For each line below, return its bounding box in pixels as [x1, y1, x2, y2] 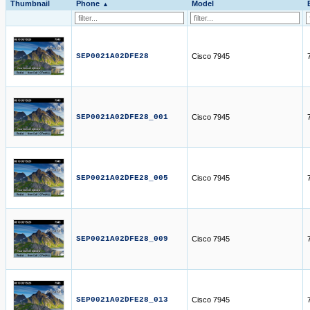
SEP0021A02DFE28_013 [76, 295, 168, 304]
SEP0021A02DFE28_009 [76, 235, 168, 243]
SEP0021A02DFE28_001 [76, 113, 168, 121]
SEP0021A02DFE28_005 [76, 174, 168, 182]
